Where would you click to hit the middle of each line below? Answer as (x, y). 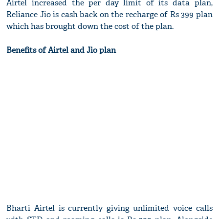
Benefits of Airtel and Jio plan (61, 50)
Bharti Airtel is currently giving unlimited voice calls (109, 208)
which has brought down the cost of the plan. (90, 26)
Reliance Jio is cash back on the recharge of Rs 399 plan (109, 15)
